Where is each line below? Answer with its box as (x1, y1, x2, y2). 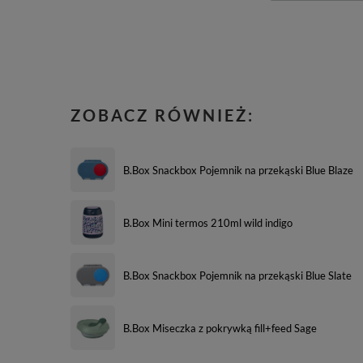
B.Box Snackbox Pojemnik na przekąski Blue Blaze (123, 163, 353, 177)
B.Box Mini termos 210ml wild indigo (123, 216, 293, 229)
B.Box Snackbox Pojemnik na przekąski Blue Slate (123, 268, 352, 282)
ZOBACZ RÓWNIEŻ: (70, 105, 254, 125)
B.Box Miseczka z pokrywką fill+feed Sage (123, 321, 317, 335)
